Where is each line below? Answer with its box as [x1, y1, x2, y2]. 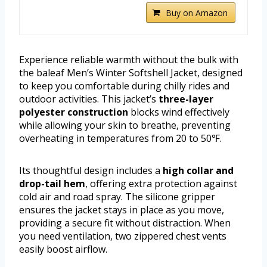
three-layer [159, 92, 213, 106]
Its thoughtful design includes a [19, 164, 163, 178]
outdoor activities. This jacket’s [19, 92, 159, 106]
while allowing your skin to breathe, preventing [19, 119, 231, 132]
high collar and [163, 164, 234, 178]
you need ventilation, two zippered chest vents [19, 229, 226, 243]
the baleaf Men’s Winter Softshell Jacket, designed [19, 66, 243, 80]
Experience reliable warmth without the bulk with [19, 53, 238, 67]
